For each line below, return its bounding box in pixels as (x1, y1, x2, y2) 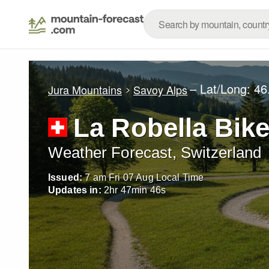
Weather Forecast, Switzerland (48, 144, 262, 161)
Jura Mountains (48, 81, 122, 97)
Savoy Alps (133, 81, 188, 97)
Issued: (48, 172, 83, 183)
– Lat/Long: (190, 80, 255, 97)
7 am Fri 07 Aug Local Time (85, 172, 204, 183)
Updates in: (48, 185, 101, 195)
